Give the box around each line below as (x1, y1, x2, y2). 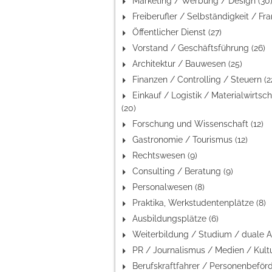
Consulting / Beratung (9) (132, 166, 233, 176)
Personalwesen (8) (132, 182, 205, 192)
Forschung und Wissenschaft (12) (132, 118, 263, 129)
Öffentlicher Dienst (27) (132, 27, 222, 37)
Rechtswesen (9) (132, 150, 197, 160)
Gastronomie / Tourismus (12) (132, 134, 248, 144)
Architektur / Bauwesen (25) (132, 58, 242, 69)
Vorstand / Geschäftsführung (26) (132, 42, 265, 53)
